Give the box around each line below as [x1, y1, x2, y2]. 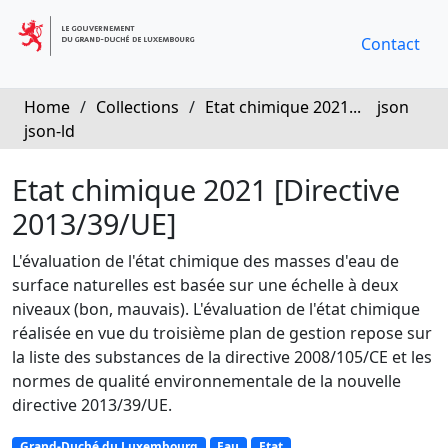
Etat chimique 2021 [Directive [12, 170, 400, 209]
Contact [361, 33, 420, 55]
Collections [96, 96, 179, 118]
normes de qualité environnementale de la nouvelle [12, 370, 401, 392]
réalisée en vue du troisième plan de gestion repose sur [12, 322, 432, 344]
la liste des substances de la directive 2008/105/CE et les [12, 346, 432, 368]
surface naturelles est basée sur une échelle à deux [12, 274, 398, 296]
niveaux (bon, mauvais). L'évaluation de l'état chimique [12, 298, 420, 320]
